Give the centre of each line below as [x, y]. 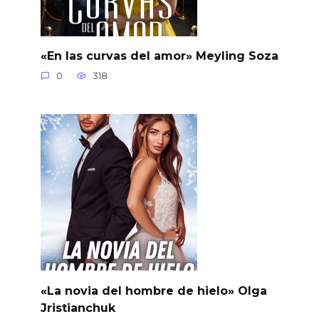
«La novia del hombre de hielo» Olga [153, 291]
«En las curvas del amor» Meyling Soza [159, 56]
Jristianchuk [78, 308]
